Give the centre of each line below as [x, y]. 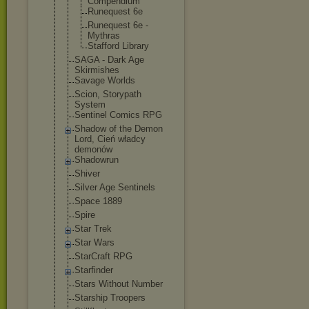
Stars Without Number [119, 284]
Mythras [104, 36]
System [90, 104]
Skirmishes [97, 70]
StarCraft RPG [103, 256]
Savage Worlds [105, 80]
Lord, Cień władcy [110, 139]
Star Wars [94, 242]
